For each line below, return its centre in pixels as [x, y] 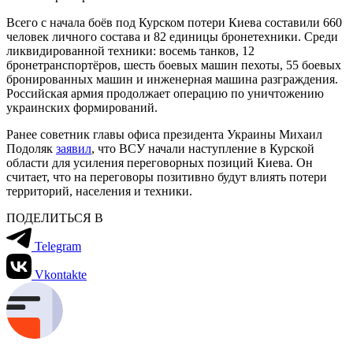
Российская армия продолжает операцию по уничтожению [165, 93]
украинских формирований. [82, 107]
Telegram [58, 246]
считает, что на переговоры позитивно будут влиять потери [167, 176]
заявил [74, 148]
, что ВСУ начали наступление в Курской [203, 148]
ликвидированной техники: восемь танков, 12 [130, 50]
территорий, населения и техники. [99, 191]
